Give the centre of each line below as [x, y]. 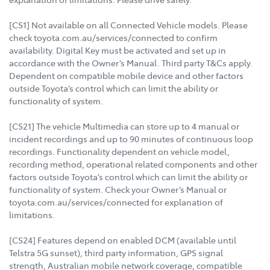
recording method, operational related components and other [133, 164]
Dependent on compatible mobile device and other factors [126, 76]
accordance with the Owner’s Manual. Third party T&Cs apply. [131, 63]
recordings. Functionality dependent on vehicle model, [119, 152]
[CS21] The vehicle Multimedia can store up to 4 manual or [124, 126]
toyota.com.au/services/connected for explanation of [116, 202]
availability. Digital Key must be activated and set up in [118, 50]
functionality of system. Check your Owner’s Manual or [118, 190]
